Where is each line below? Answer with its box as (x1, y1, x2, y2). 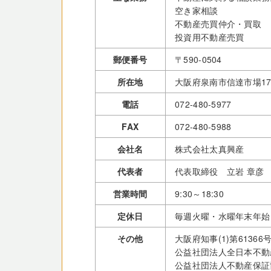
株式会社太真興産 (175, 142, 244, 155)
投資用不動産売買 (175, 30, 244, 43)
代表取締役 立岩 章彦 (175, 165, 264, 177)
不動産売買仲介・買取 (175, 17, 261, 30)
